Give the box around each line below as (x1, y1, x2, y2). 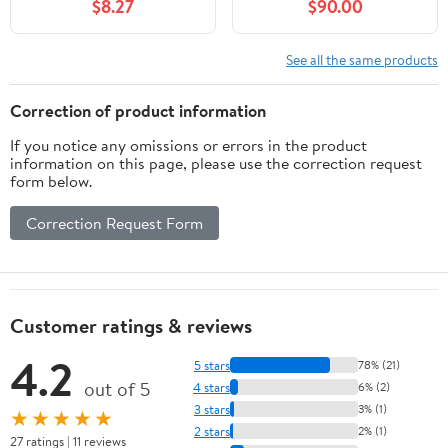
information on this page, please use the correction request (10, 152, 422, 175)
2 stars (194, 421, 230, 440)
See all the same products (286, 50, 438, 70)
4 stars (193, 377, 230, 396)
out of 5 (84, 376, 150, 403)
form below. (10, 170, 92, 193)
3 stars (194, 399, 230, 418)
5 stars (194, 355, 230, 374)
